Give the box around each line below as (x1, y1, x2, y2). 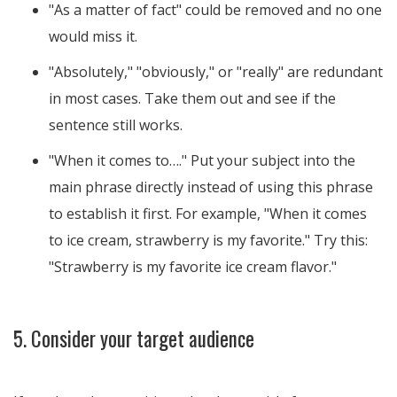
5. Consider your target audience (13, 323, 254, 354)
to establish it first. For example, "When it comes (49, 204, 367, 223)
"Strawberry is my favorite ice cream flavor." (49, 257, 337, 276)
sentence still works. (49, 115, 183, 135)
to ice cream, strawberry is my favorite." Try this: (49, 230, 368, 250)
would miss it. (49, 27, 137, 46)
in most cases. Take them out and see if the (49, 89, 336, 108)
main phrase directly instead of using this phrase (49, 177, 373, 197)
